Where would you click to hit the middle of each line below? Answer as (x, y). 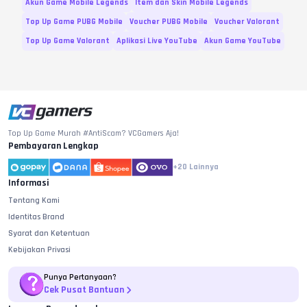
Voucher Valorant (247, 22)
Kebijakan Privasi (39, 250)
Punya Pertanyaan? (80, 278)
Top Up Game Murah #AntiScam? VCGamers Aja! (94, 134)
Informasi (29, 183)
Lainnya (204, 167)
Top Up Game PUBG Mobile (74, 22)
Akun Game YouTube (243, 41)
